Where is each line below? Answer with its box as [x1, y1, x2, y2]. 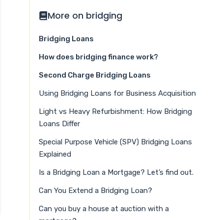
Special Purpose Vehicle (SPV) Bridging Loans [39, 137, 192, 146]
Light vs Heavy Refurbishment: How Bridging [39, 107, 192, 116]
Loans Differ [39, 119, 80, 128]
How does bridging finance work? [39, 52, 158, 61]
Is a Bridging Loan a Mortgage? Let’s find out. [39, 167, 193, 177]
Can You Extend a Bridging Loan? [39, 186, 152, 195]
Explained [39, 149, 71, 159]
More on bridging [48, 9, 122, 22]
